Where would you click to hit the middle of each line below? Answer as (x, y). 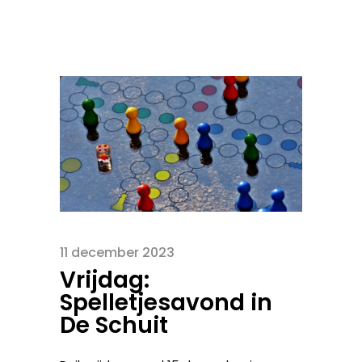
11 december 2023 (117, 252)
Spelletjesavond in (166, 302)
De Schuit (114, 325)
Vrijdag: (105, 280)
